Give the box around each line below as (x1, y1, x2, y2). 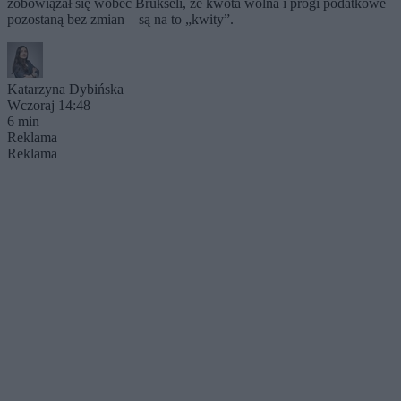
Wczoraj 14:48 (7, 97, 90, 113)
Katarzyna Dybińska (7, 81, 124, 97)
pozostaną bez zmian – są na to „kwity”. (7, 11, 234, 27)
